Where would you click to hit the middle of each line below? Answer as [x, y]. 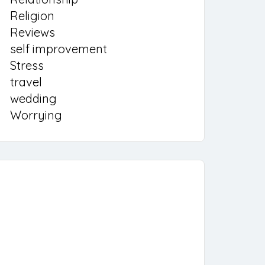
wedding [33, 98]
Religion [32, 16]
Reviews [33, 32]
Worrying [36, 115]
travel [26, 82]
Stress [27, 65]
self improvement [59, 49]
